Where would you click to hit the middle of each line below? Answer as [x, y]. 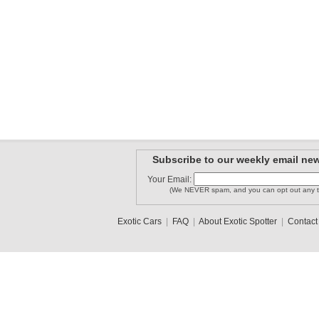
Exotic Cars [139, 221]
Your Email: [170, 179]
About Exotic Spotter [237, 221]
